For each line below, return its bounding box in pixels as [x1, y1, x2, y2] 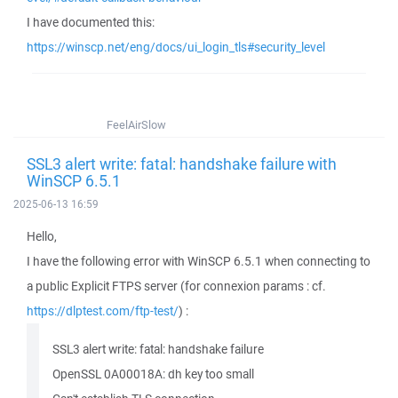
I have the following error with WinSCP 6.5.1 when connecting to [27, 253, 370, 269]
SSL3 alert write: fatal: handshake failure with [27, 153, 337, 174]
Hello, [27, 228, 57, 244]
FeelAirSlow [107, 117, 166, 132]
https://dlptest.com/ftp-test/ [27, 303, 179, 319]
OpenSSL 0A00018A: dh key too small [52, 366, 254, 382]
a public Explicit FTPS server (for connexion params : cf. [27, 278, 326, 294]
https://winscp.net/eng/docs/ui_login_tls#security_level [27, 39, 325, 55]
